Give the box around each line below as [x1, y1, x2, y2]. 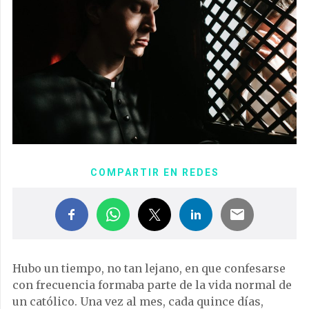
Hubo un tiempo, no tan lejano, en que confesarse [12, 261, 286, 275]
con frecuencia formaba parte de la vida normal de [12, 277, 292, 292]
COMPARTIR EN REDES [90, 166, 219, 178]
